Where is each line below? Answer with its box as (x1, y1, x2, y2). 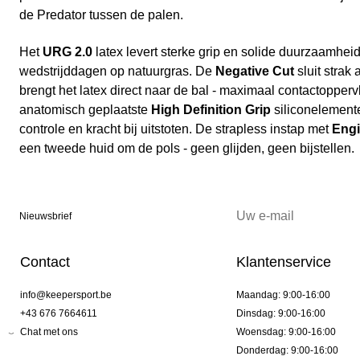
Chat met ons (20, 326, 78, 338)
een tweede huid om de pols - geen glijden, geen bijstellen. (19, 141, 354, 156)
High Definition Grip (151, 103, 271, 117)
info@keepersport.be (20, 289, 112, 301)
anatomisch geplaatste (19, 103, 151, 117)
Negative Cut (215, 64, 294, 79)
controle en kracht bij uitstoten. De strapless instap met (19, 122, 332, 137)
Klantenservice (235, 254, 331, 271)
